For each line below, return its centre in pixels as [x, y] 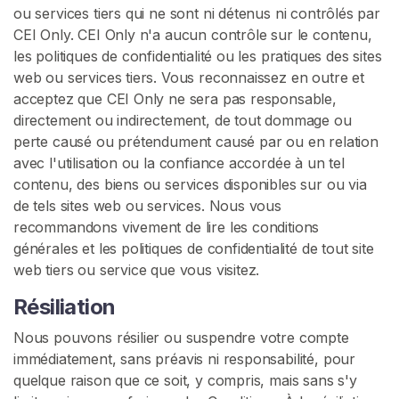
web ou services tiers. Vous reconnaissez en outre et [189, 77]
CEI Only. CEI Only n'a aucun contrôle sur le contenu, [193, 35]
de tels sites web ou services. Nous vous [147, 206]
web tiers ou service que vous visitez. [137, 270]
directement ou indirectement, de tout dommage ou [183, 120]
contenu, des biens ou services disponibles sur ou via [190, 184]
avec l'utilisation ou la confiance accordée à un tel [179, 163]
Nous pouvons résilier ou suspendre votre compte [181, 338]
